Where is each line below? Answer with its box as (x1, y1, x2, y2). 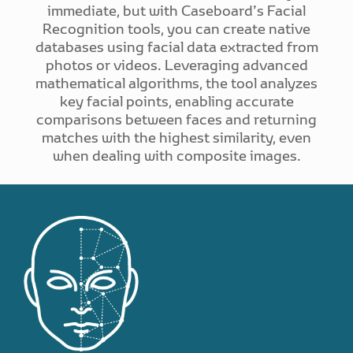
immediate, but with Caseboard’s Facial (47, 2, 306, 20)
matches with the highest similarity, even (42, 128, 311, 147)
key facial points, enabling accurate (59, 92, 294, 111)
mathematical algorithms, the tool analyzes (35, 74, 318, 93)
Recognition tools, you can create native (43, 20, 310, 39)
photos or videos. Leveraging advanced (45, 56, 308, 75)
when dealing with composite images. (52, 147, 301, 165)
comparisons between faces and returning (36, 110, 317, 129)
